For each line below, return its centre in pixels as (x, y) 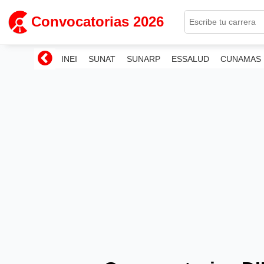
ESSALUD (191, 59)
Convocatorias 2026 (98, 22)
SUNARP (143, 59)
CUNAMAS (241, 59)
